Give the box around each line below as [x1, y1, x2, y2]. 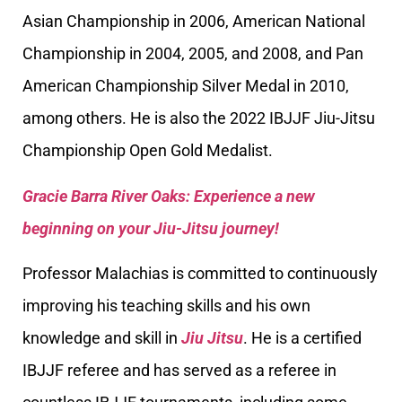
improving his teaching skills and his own [22, 295, 310, 315]
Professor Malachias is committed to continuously [22, 263, 378, 283]
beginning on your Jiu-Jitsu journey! [22, 218, 279, 238]
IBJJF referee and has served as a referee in [22, 360, 336, 380]
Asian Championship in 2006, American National [22, 12, 365, 31]
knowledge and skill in [22, 328, 181, 347]
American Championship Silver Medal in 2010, [22, 76, 349, 96]
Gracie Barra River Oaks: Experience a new [22, 186, 315, 205]
